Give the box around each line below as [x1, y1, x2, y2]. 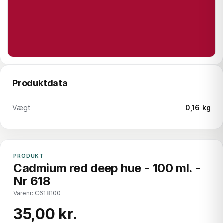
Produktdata [12, 78, 68, 88]
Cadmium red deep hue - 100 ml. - [13, 161, 201, 175]
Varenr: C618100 [13, 189, 61, 197]
